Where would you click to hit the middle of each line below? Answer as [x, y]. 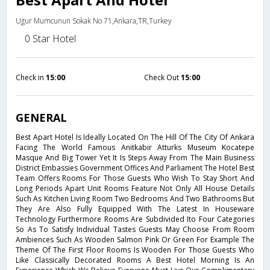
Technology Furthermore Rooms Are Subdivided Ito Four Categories [135, 219]
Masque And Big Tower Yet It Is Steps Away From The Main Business [135, 157]
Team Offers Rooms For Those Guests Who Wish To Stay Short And [135, 178]
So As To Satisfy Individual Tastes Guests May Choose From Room [135, 229]
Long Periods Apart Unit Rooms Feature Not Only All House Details [135, 188]
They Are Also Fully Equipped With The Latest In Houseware [135, 209]
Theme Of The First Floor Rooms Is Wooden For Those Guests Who [135, 250]
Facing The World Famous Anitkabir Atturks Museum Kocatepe [135, 147]
